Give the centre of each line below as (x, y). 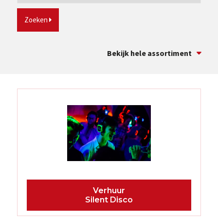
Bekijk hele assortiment (149, 53)
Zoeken (37, 20)
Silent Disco (109, 200)
